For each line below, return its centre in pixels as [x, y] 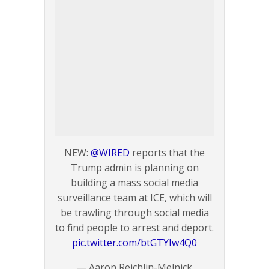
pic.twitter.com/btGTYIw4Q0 [134, 243]
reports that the [167, 153]
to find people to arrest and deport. [134, 228]
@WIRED [110, 153]
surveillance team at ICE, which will [134, 198]
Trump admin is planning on [134, 168]
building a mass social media [134, 183]
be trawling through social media [134, 213]
